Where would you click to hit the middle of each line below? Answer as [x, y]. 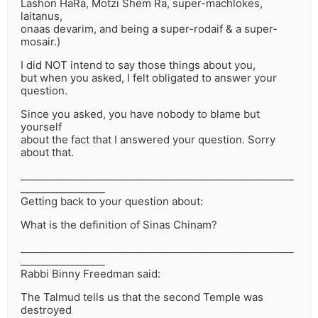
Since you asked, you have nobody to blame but [140, 114]
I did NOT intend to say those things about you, [138, 65]
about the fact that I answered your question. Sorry [148, 140]
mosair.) [40, 42]
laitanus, [42, 16]
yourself [41, 127]
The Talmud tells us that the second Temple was [142, 297]
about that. [47, 153]
